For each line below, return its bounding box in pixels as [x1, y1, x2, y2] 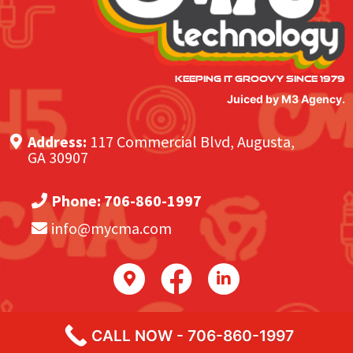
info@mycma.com [51, 217, 173, 238]
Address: [28, 132, 90, 152]
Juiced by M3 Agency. [227, 91, 345, 106]
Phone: [51, 190, 102, 210]
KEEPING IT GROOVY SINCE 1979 [175, 72, 345, 84]
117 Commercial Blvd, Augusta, [90, 132, 295, 152]
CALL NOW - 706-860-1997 [91, 326, 294, 345]
